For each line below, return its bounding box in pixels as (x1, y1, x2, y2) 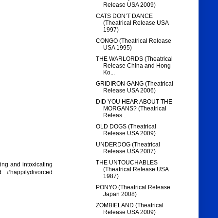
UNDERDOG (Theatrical (96, 141, 161, 148)
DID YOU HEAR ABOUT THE (96, 98, 173, 106)
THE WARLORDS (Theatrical (96, 55, 173, 63)
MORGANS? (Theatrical (103, 105, 167, 112)
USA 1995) (103, 44, 132, 52)
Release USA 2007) (103, 148, 156, 155)
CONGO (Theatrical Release (96, 37, 172, 45)
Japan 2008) (103, 191, 137, 198)
